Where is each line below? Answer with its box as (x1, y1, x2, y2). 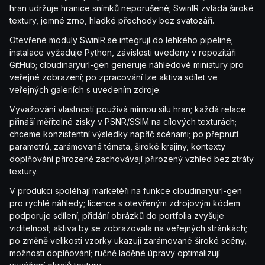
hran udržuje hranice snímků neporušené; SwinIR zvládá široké (9, 3, 254, 14)
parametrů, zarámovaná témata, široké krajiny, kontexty (9, 141, 225, 152)
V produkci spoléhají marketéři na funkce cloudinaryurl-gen (9, 186, 242, 196)
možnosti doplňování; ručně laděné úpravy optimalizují (9, 248, 220, 258)
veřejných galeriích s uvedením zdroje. (9, 85, 161, 95)
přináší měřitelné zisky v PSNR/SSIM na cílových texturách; (9, 117, 237, 127)
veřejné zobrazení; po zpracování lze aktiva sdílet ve (9, 72, 218, 83)
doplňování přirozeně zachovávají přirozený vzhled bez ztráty (9, 154, 254, 164)
